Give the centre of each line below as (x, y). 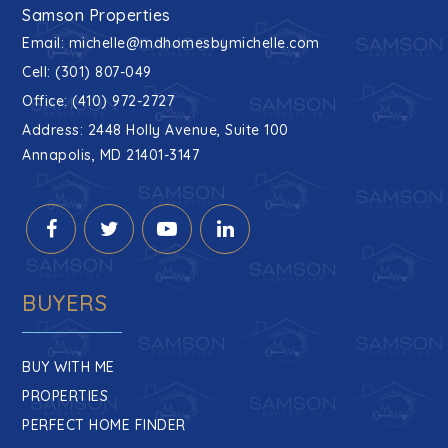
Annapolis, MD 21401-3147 (111, 154)
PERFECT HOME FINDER (104, 424)
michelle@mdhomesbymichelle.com (194, 42)
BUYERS (65, 302)
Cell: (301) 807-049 (87, 71)
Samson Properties (96, 14)
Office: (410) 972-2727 (98, 100)
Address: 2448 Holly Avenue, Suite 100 (155, 129)
